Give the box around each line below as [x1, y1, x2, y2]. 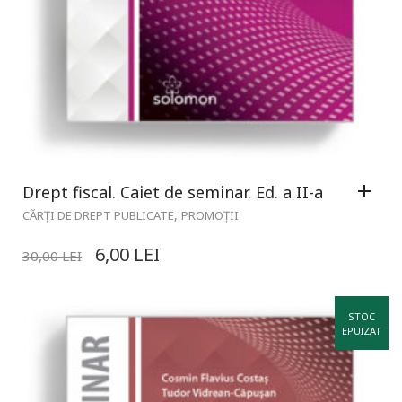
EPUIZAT [342, 323, 381, 337]
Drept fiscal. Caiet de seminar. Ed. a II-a [22, 180, 323, 203]
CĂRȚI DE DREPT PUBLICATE [22, 206, 174, 223]
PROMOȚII [181, 206, 239, 223]
